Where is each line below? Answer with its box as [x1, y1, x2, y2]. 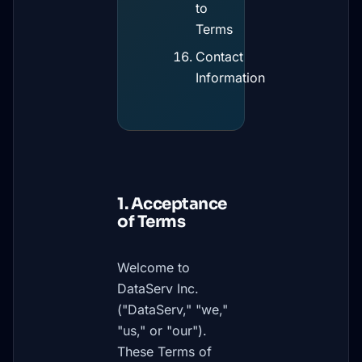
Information [196, 69, 265, 86]
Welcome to [117, 259, 190, 276]
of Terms [117, 212, 185, 232]
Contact [196, 48, 243, 65]
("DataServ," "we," [117, 301, 228, 318]
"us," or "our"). [117, 322, 207, 339]
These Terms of [117, 343, 212, 360]
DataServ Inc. [117, 280, 199, 297]
